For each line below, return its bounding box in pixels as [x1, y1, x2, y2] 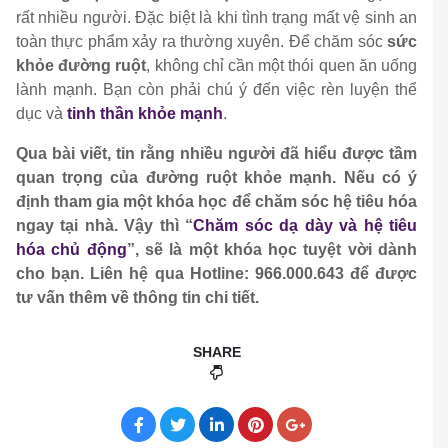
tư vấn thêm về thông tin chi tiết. [16, 289, 259, 307]
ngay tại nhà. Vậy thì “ [16, 217, 194, 235]
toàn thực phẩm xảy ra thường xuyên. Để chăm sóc [16, 33, 387, 51]
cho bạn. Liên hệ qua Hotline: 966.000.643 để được [16, 265, 417, 283]
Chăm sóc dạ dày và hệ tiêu [193, 217, 418, 235]
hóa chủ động [16, 241, 127, 259]
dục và [16, 105, 67, 123]
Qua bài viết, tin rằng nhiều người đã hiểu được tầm [16, 145, 417, 163]
